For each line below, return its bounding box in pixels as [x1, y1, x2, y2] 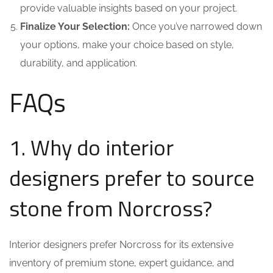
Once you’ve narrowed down [130, 21, 262, 32]
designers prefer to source [9, 161, 254, 194]
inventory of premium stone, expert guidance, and [9, 257, 234, 269]
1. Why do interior [9, 130, 174, 164]
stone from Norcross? [9, 191, 212, 225]
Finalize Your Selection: [20, 21, 130, 32]
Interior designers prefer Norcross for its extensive [9, 239, 233, 250]
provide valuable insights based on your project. [20, 2, 237, 14]
